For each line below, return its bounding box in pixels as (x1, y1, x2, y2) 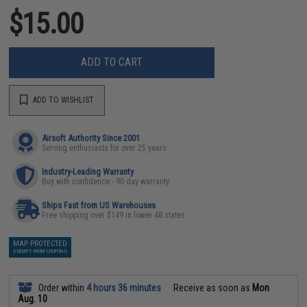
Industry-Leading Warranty (42, 166, 134, 177)
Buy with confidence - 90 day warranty (42, 176, 170, 186)
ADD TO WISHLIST (31, 95, 95, 105)
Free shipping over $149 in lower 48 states (42, 210, 186, 220)
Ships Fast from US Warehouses (42, 199, 156, 210)
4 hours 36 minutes (86, 282, 162, 293)
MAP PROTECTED (13, 238, 68, 248)
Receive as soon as (171, 282, 253, 293)
